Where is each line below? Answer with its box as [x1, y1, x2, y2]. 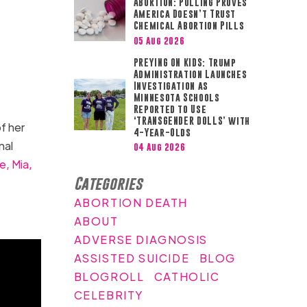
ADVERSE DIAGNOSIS [73, 232, 208, 247]
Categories [73, 173, 143, 193]
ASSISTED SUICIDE [73, 250, 190, 265]
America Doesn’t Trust [133, 8, 236, 20]
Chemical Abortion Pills [133, 20, 245, 32]
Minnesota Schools [133, 91, 220, 103]
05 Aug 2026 [133, 34, 185, 46]
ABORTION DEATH [73, 195, 188, 210]
